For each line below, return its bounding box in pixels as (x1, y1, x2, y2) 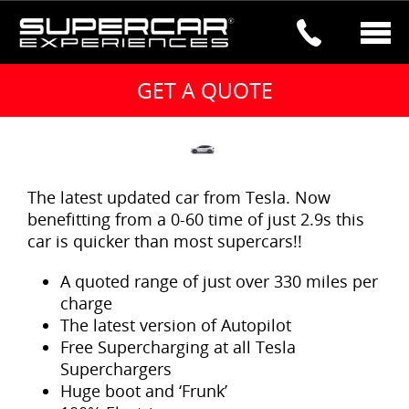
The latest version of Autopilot (60, 313, 292, 336)
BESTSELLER (149, 95, 260, 119)
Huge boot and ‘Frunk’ (60, 379, 228, 402)
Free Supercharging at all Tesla (60, 335, 297, 358)
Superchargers (60, 357, 173, 380)
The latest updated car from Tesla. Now (27, 185, 330, 208)
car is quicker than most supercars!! (27, 229, 302, 252)
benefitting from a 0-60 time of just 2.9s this (27, 207, 364, 230)
